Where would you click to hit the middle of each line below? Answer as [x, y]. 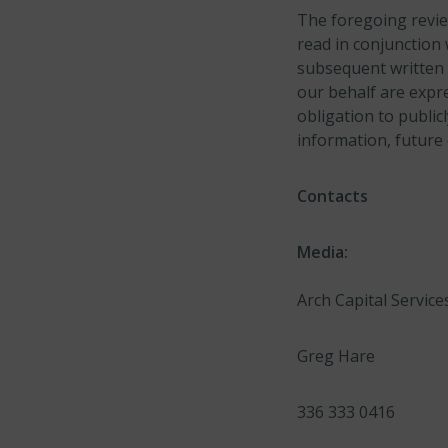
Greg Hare [336, 356]
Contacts [332, 196]
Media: [322, 252]
